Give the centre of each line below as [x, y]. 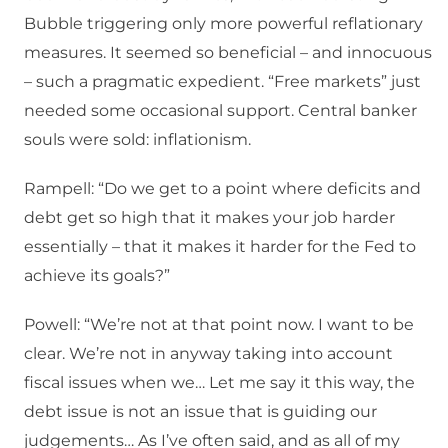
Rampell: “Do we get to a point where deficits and [222, 189]
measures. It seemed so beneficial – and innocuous [228, 53]
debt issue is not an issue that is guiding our [200, 412]
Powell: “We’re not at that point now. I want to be [219, 325]
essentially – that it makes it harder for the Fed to [220, 247]
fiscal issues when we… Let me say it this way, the [219, 383]
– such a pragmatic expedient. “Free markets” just [222, 82]
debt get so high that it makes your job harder [209, 218]
